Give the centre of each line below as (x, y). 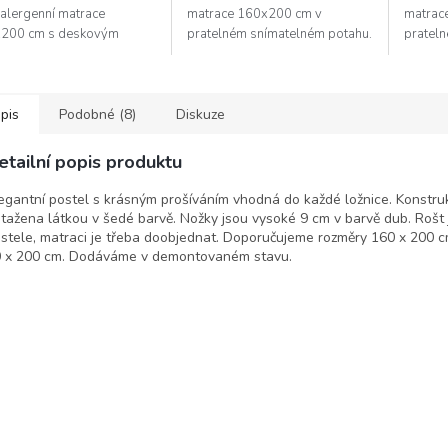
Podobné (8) (97, 115)
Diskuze (200, 115)
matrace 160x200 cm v (254, 14)
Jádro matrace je (234, 54)
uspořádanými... (233, 94)
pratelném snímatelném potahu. (279, 34)
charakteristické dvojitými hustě (278, 74)
